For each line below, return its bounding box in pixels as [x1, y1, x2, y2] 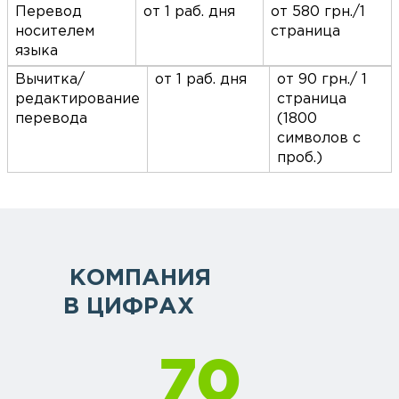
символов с [277, 132, 361, 146]
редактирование [15, 93, 140, 107]
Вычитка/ [15, 73, 85, 87]
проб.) [277, 151, 322, 166]
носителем [15, 25, 94, 39]
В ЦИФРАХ [63, 297, 194, 318]
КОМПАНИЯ [69, 268, 211, 289]
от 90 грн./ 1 [277, 73, 367, 87]
